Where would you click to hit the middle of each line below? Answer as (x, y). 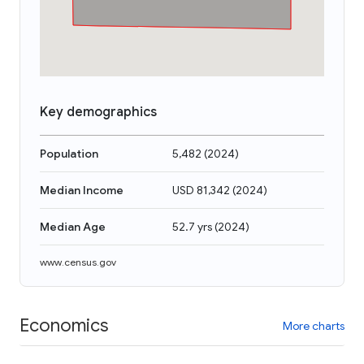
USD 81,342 (201, 190)
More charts (314, 325)
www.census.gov (78, 262)
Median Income (82, 190)
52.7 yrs (192, 227)
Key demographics (98, 112)
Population (69, 154)
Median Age (73, 227)
